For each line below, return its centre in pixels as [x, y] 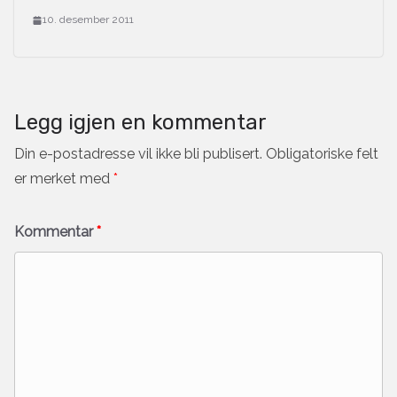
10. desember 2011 [88, 20]
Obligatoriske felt [322, 154]
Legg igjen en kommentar [140, 123]
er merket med [64, 179]
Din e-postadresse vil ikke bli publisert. [138, 154]
